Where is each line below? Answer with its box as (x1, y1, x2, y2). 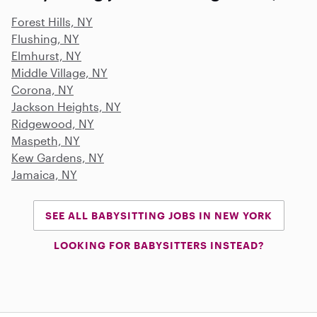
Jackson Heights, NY (11, 99, 121, 113)
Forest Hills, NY (11, 14, 93, 28)
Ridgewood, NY (11, 116, 94, 130)
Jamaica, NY (11, 167, 77, 181)
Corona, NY (11, 82, 74, 96)
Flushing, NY (11, 31, 79, 45)
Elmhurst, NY (11, 48, 81, 62)
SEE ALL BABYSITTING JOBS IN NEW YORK (45, 209, 272, 221)
